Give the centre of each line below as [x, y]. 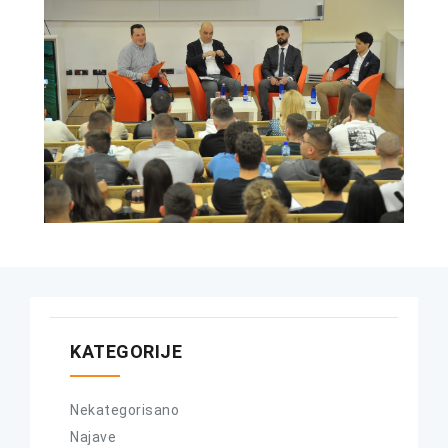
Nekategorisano [124, 409]
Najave [93, 436]
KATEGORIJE [126, 351]
